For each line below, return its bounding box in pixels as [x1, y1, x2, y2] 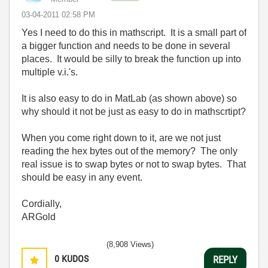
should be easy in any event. [22, 172, 142, 182]
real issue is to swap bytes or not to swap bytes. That [22, 159, 246, 169]
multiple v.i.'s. [22, 67, 78, 77]
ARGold [22, 212, 56, 222]
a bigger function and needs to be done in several [22, 41, 230, 51]
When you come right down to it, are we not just [22, 133, 221, 143]
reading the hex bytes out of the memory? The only [22, 146, 237, 156]
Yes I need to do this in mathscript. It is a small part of [22, 28, 246, 38]
